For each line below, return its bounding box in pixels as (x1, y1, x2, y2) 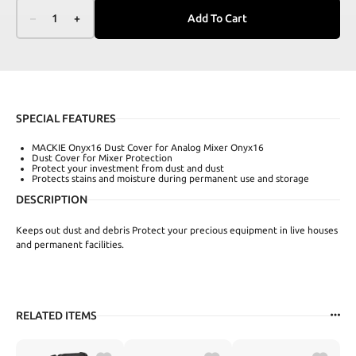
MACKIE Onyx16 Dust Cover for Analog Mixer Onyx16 (32, 141, 264, 153)
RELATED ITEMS (16, 308, 97, 322)
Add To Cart (188, 11, 247, 25)
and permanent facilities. (16, 238, 124, 250)
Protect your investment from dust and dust (32, 162, 224, 173)
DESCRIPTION (16, 192, 87, 206)
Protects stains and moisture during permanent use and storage (32, 172, 309, 184)
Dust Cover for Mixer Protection (32, 152, 172, 163)
